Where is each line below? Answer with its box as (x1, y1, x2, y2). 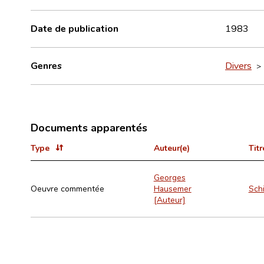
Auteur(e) (153, 141, 190, 153)
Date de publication (31, 22, 118, 34)
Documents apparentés (31, 120, 147, 134)
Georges (153, 171, 186, 183)
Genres (31, 59, 62, 71)
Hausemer (153, 183, 192, 194)
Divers (225, 59, 252, 71)
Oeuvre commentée (31, 183, 104, 194)
